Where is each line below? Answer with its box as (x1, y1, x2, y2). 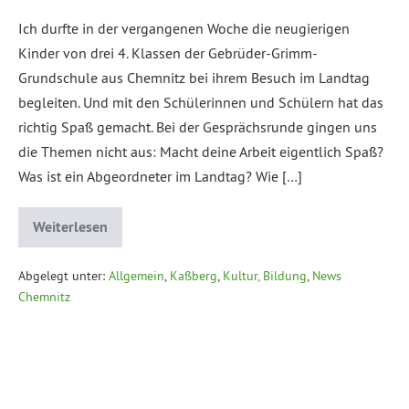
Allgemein (109, 267, 164, 284)
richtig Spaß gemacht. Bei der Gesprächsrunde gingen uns (18, 117, 377, 136)
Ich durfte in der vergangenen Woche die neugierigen (18, 18, 350, 37)
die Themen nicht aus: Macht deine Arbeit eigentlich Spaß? (18, 142, 383, 161)
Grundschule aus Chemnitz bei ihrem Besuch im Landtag (18, 68, 370, 87)
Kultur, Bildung (223, 267, 307, 284)
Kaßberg (170, 267, 217, 284)
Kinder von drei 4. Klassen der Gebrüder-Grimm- (18, 43, 318, 62)
